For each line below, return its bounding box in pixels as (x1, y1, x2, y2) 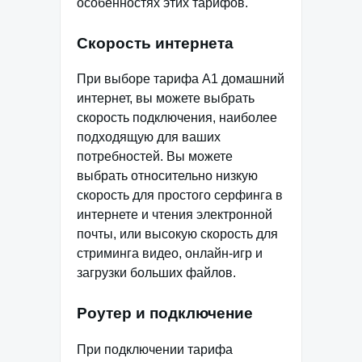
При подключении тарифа (77, 343, 233, 356)
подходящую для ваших (77, 130, 221, 145)
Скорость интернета (77, 34, 234, 52)
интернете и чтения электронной (77, 208, 272, 222)
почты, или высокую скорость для (77, 227, 278, 242)
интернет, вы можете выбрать (77, 91, 255, 106)
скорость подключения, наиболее (77, 111, 277, 125)
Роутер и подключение (77, 305, 253, 322)
